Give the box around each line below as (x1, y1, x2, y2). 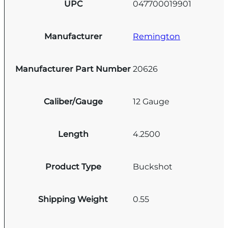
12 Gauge (133, 97, 170, 107)
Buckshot (133, 162, 173, 172)
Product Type (45, 161, 101, 172)
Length (58, 129, 89, 139)
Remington (133, 32, 181, 42)
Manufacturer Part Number (15, 64, 131, 74)
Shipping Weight (38, 194, 108, 204)
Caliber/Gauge (43, 96, 103, 106)
